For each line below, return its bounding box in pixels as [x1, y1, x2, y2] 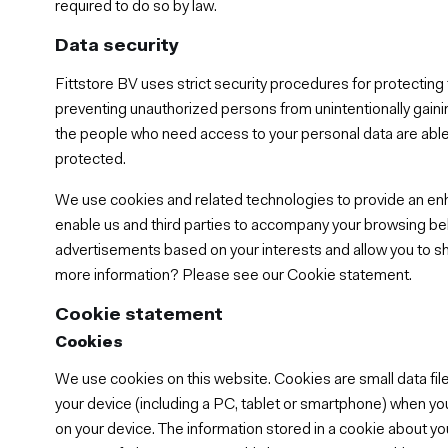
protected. [55, 151, 127, 168]
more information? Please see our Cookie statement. [55, 267, 413, 284]
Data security [55, 36, 180, 56]
